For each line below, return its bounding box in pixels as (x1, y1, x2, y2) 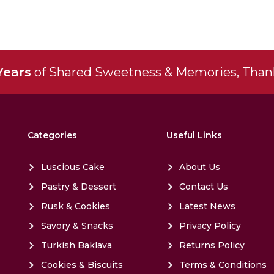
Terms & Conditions (179, 259, 267, 270)
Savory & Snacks (40, 220, 113, 231)
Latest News (179, 201, 236, 212)
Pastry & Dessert (40, 181, 116, 192)
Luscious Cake (40, 161, 105, 172)
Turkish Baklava (40, 240, 112, 251)
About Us (179, 161, 221, 172)
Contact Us (179, 181, 229, 192)
